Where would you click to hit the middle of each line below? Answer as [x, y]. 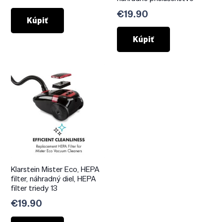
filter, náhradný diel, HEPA [54, 178]
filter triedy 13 [34, 188]
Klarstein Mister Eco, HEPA [55, 169]
